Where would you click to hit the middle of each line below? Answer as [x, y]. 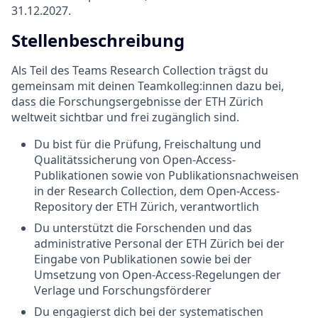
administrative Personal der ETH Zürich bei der [159, 243]
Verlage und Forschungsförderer [123, 290]
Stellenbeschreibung [98, 40]
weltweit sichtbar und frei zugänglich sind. [125, 117]
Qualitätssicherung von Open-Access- [135, 159]
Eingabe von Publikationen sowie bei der [143, 259]
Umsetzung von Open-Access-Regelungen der [158, 274]
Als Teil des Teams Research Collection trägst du [140, 70]
